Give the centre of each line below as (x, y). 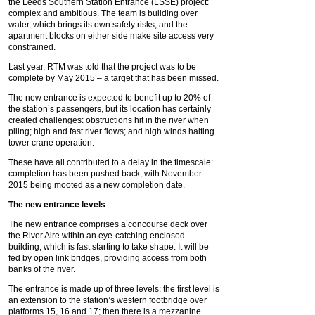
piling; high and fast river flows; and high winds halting (111, 131)
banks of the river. (42, 269)
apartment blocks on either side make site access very (111, 36)
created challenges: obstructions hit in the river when (109, 120)
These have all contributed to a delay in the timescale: (111, 162)
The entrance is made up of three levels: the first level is (114, 289)
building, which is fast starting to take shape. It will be (109, 247)
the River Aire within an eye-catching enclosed (97, 236)
